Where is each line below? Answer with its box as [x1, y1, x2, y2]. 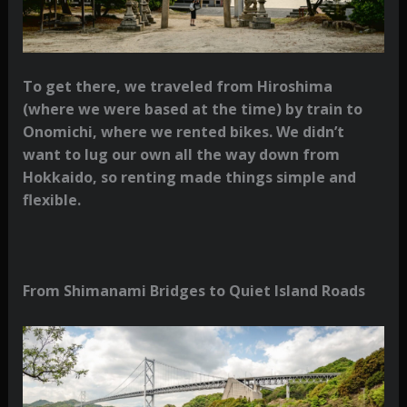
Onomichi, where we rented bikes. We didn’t [22, 121, 344, 142]
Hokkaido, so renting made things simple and [22, 166, 356, 187]
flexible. [22, 189, 81, 210]
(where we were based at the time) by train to [22, 98, 362, 119]
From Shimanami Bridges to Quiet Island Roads [22, 281, 365, 302]
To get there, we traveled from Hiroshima [22, 75, 333, 96]
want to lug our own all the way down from [22, 144, 340, 164]
